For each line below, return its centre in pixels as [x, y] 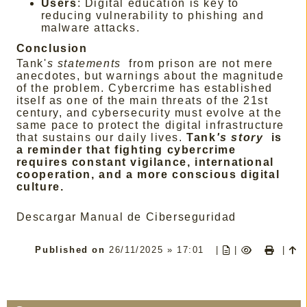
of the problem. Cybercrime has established [144, 88]
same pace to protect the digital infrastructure [150, 125]
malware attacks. [90, 28]
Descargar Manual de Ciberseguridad [128, 217]
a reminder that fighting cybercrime [126, 150]
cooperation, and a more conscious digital [148, 175]
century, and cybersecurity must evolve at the [149, 113]
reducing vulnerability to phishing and [152, 16]
